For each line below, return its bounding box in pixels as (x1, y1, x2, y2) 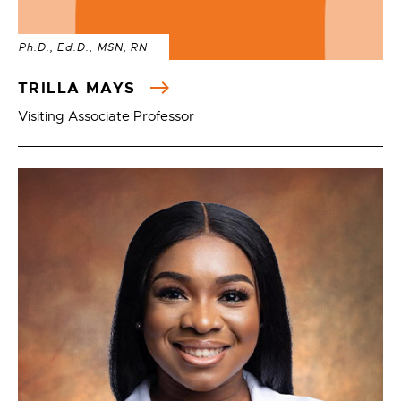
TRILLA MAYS (18, 78, 142, 98)
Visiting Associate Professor (18, 108, 194, 124)
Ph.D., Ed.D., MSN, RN (19, 40, 148, 55)
